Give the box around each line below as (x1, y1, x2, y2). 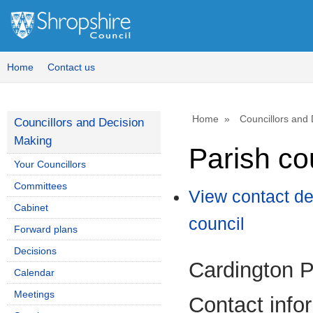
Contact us (48, 61, 95, 73)
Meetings (14, 289, 54, 300)
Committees (14, 180, 67, 191)
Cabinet (14, 202, 48, 213)
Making (14, 134, 52, 147)
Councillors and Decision (14, 116, 144, 129)
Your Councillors (14, 159, 86, 170)
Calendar (14, 267, 54, 278)
